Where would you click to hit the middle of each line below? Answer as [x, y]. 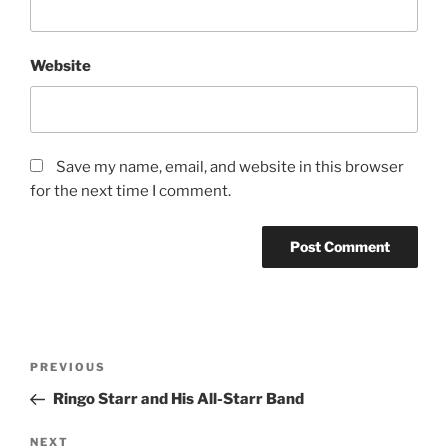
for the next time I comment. [130, 191]
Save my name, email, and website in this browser [230, 167]
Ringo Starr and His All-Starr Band [178, 398]
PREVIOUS [68, 366]
